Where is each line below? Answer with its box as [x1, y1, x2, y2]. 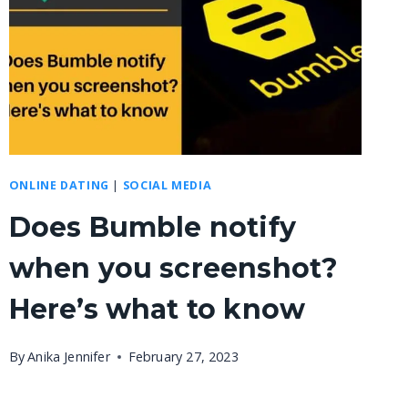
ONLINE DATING [8, 178, 109, 194]
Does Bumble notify [8, 209, 296, 244]
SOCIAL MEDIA [122, 178, 212, 194]
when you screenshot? [8, 250, 339, 285]
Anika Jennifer [27, 347, 110, 365]
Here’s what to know [8, 291, 306, 326]
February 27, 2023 [127, 347, 239, 365]
